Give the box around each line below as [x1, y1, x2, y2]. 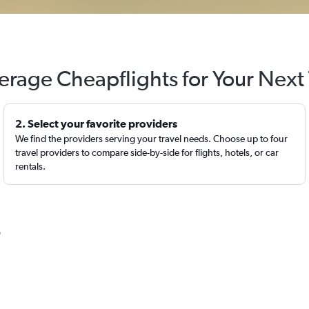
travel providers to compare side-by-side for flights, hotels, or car [15, 147, 279, 158]
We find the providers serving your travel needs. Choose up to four [15, 133, 288, 144]
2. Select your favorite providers [15, 117, 178, 130]
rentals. [15, 161, 46, 172]
